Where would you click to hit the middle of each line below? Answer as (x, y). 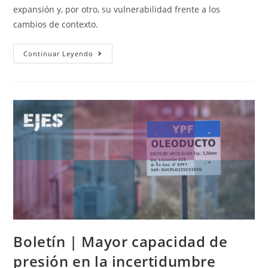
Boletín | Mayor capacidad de (121, 241)
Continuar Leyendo (59, 54)
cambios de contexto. (57, 25)
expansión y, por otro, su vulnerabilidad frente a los (117, 10)
